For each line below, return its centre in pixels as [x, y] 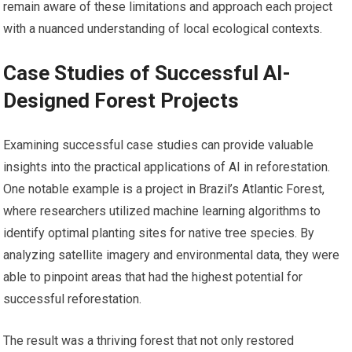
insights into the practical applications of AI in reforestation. [167, 167]
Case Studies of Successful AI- [147, 73]
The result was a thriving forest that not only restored [149, 341]
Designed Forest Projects [121, 101]
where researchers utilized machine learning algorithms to [162, 211]
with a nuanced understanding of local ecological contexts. [163, 29]
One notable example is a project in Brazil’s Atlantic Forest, [164, 189]
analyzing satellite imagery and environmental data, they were [172, 255]
